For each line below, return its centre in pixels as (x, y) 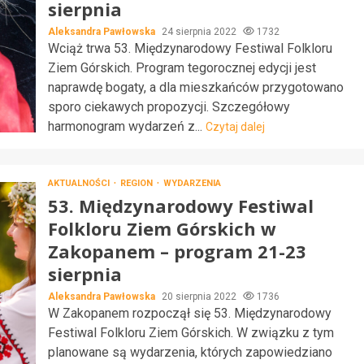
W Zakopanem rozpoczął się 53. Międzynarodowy (189, 313)
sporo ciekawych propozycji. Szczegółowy (169, 107)
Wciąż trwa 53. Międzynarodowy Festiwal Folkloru (190, 48)
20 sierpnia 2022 (200, 297)
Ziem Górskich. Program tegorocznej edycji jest (182, 68)
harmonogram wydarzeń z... (126, 126)
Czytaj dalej (235, 127)
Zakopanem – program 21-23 (177, 251)
